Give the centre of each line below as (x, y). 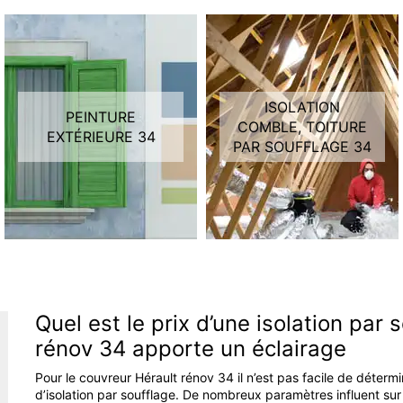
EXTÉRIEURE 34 (101, 137)
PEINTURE (101, 117)
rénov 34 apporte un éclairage (191, 349)
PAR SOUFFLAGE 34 (302, 147)
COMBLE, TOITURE (302, 127)
